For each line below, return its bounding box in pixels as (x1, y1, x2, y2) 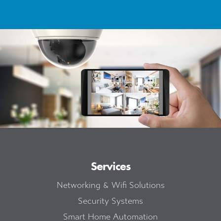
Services (91, 158, 130, 174)
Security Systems (78, 196, 143, 207)
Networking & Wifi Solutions (56, 180, 165, 191)
